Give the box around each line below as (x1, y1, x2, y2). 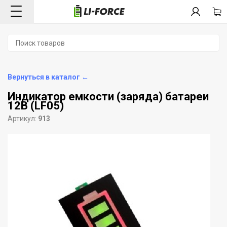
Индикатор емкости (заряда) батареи (8, 90, 209, 103)
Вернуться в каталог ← (8, 73, 89, 81)
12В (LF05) (8, 99, 64, 112)
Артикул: (8, 115, 38, 123)
